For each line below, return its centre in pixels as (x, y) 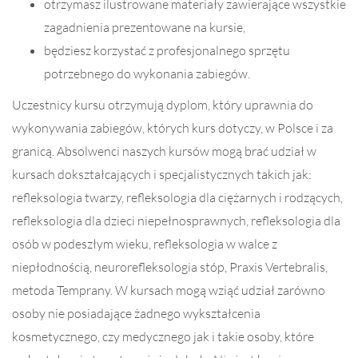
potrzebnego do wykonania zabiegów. (147, 74)
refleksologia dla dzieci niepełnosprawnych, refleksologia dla (176, 221)
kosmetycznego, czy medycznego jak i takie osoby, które (163, 336)
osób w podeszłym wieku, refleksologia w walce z (145, 244)
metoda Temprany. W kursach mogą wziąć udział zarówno (169, 290)
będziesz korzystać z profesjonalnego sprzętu (167, 50)
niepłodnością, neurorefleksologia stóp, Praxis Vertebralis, (170, 267)
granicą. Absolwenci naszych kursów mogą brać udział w (164, 151)
